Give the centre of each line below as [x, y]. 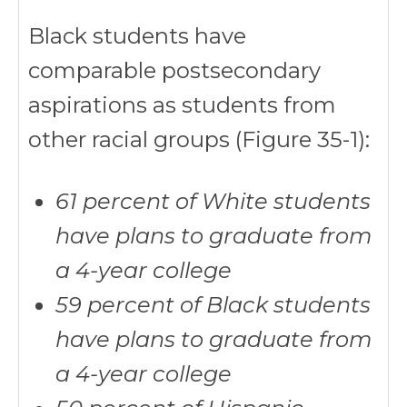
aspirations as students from [182, 105]
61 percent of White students [213, 201]
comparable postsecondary [174, 70]
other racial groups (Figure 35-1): [199, 139]
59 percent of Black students [213, 305]
